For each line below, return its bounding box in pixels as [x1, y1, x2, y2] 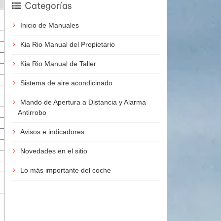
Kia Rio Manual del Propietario [20, 40, 115, 49]
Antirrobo [17, 109, 46, 117]
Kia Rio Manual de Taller [20, 60, 96, 68]
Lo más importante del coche [20, 166, 111, 175]
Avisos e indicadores [20, 128, 84, 136]
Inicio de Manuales [20, 21, 79, 30]
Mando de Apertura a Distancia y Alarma [20, 98, 146, 107]
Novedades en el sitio [20, 147, 87, 155]
